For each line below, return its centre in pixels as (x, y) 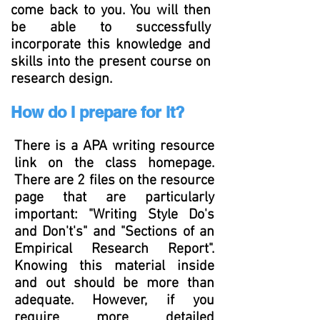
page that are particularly (114, 198)
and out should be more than (114, 284)
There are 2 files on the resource (114, 181)
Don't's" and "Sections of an (126, 232)
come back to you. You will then (111, 11)
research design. (61, 79)
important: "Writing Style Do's (114, 215)
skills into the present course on (111, 62)
